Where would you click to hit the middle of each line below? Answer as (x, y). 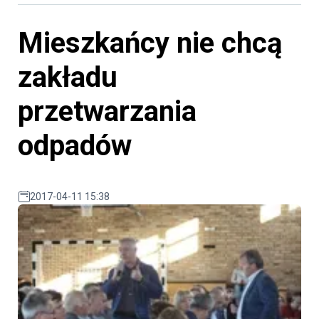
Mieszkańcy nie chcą (150, 43)
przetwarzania (107, 112)
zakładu (68, 78)
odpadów (75, 146)
